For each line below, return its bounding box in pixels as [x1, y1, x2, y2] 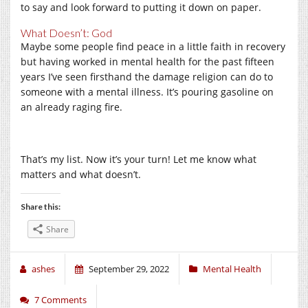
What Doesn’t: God [21, 25, 112, 39]
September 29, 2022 [89, 262, 169, 275]
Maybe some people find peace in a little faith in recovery [21, 39, 285, 53]
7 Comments [34, 293, 87, 306]
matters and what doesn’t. [21, 167, 141, 181]
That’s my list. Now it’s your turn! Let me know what [21, 152, 256, 166]
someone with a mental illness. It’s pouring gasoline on [21, 85, 274, 98]
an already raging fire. [21, 100, 122, 113]
